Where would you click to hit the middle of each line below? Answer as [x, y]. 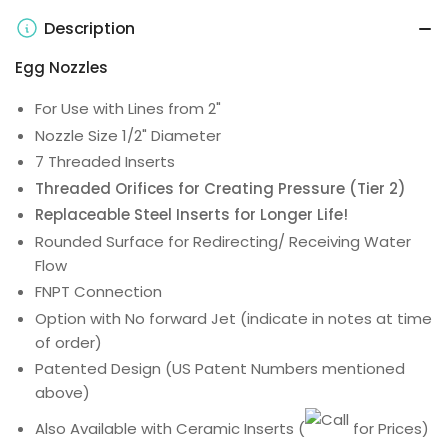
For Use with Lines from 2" [128, 109]
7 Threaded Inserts [105, 162]
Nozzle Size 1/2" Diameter [128, 135]
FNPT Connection [98, 292]
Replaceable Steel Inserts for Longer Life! [191, 215]
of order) [68, 342]
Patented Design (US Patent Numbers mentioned [220, 369]
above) [62, 393]
